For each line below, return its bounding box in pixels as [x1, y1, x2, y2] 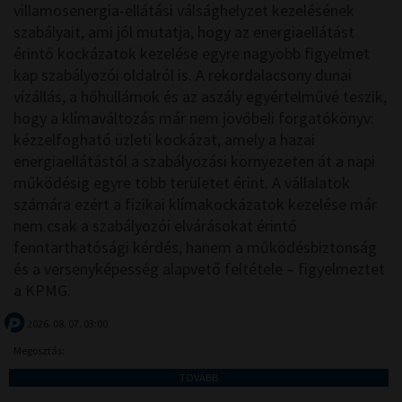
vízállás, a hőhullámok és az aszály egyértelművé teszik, [13, 86, 387, 108]
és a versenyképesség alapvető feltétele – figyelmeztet [13, 258, 385, 280]
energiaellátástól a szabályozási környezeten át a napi [13, 151, 375, 172]
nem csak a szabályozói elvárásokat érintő [13, 215, 297, 237]
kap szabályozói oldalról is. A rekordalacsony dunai [13, 65, 352, 86]
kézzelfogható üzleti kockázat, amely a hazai [13, 129, 315, 151]
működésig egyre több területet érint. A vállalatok [13, 172, 350, 194]
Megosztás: [13, 344, 66, 358]
